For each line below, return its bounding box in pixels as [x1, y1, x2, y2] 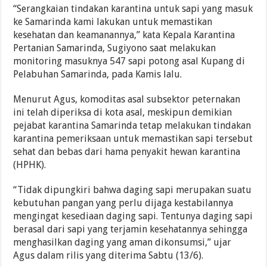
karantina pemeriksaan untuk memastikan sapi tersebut [13, 132, 253, 144]
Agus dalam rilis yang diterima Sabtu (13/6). [13, 249, 204, 261]
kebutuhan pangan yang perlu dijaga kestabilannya [13, 197, 234, 209]
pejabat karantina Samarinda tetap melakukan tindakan [13, 119, 252, 131]
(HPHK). [13, 159, 46, 170]
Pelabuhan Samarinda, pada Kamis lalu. [13, 68, 182, 80]
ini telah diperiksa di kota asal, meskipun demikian [13, 106, 232, 118]
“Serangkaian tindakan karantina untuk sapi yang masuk [13, 2, 253, 14]
